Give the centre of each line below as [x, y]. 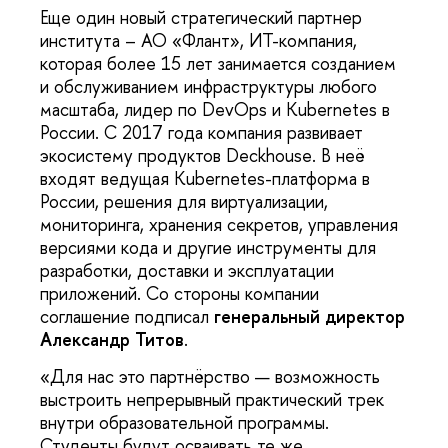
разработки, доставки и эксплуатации [187, 270]
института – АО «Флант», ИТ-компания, [198, 40]
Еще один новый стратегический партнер [201, 17]
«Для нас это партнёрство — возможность [210, 376]
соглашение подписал [127, 316]
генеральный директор [309, 316]
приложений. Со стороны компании [179, 293]
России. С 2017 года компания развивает [201, 132]
